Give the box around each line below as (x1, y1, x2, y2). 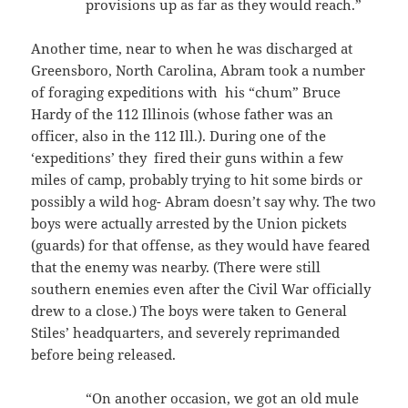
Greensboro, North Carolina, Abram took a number (31, 60, 366, 79)
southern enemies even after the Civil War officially (31, 279, 372, 298)
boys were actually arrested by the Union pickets (31, 213, 348, 232)
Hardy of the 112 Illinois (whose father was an (31, 104, 334, 123)
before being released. (31, 344, 177, 363)
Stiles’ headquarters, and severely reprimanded (31, 322, 341, 342)
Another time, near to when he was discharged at (31, 38, 353, 57)
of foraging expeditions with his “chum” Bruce (31, 82, 342, 101)
